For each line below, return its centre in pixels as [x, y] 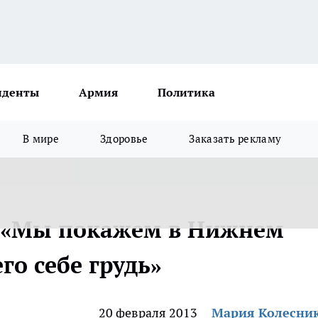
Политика [186, 92]
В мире [41, 139]
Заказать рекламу [235, 139]
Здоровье [124, 139]
